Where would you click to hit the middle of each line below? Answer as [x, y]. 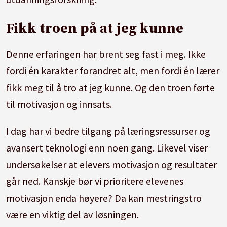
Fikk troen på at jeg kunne [95, 28]
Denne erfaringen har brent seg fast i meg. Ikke [106, 54]
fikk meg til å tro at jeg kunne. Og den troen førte [111, 87]
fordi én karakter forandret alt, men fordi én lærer [113, 70]
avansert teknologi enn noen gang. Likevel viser [107, 147]
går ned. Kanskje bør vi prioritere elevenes [95, 181]
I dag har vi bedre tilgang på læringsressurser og [108, 131]
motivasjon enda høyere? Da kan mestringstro [104, 198]
